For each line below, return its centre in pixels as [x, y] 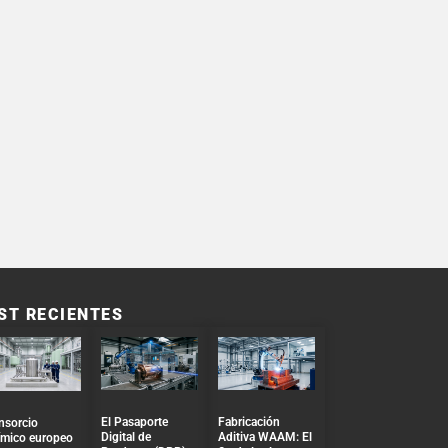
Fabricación [248, 421]
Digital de [125, 436]
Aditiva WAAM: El [264, 436]
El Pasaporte [134, 421]
